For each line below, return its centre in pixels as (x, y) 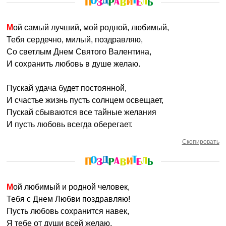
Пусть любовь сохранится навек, (68, 211)
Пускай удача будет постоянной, (67, 88)
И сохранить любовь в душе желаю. (74, 64)
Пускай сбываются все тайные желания (82, 112)
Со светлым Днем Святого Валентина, (79, 52)
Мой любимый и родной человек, (72, 187)
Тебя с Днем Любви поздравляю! (69, 199)
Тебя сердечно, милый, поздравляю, (75, 40)
